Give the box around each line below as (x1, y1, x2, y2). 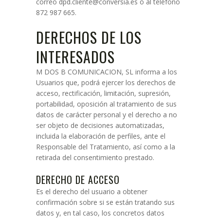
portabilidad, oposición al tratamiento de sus (36, 99, 177, 109)
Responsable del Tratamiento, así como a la (36, 142, 175, 151)
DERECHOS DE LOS (36, 26, 142, 48)
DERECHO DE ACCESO (36, 172, 120, 187)
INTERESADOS (36, 46, 115, 68)
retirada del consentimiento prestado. (36, 153, 154, 162)
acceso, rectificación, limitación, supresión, (36, 89, 171, 98)
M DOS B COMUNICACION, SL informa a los (36, 67, 177, 76)
